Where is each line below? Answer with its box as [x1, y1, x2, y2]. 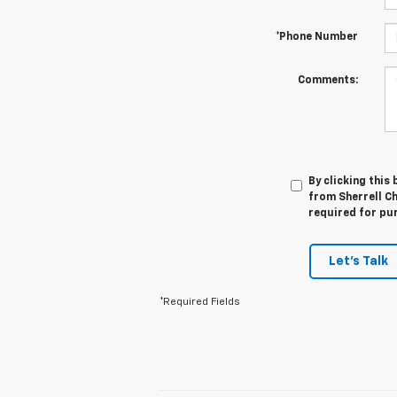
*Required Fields [160, 297, 240, 308]
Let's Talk [329, 255, 388, 269]
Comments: [297, 75, 358, 87]
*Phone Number [275, 32, 358, 43]
